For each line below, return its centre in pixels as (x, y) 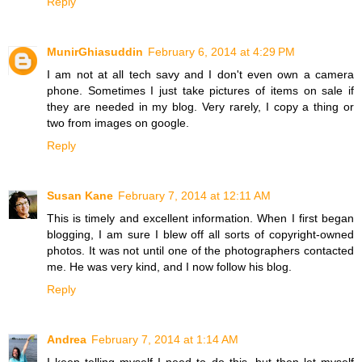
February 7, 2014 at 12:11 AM (194, 195)
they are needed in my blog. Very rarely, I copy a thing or (200, 106)
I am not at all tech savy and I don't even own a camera (200, 74)
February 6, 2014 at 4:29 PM (221, 51)
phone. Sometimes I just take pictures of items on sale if (200, 90)
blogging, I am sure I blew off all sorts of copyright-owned (200, 234)
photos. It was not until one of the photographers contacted (200, 250)
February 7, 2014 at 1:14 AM (165, 339)
